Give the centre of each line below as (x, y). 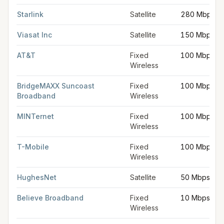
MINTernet (35, 116)
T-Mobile (33, 147)
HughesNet (37, 177)
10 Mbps (195, 198)
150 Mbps (197, 35)
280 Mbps (198, 14)
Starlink (30, 14)
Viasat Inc (34, 35)
